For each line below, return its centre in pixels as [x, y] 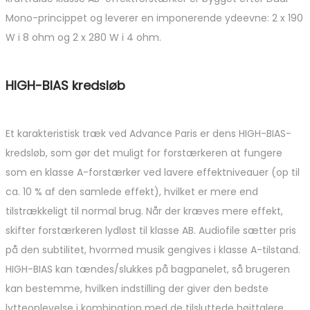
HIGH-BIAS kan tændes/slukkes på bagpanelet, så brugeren [148, 269]
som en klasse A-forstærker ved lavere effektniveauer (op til [153, 172]
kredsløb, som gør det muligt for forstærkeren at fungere [144, 153]
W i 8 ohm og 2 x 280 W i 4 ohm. [83, 37]
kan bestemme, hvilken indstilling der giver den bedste [137, 288]
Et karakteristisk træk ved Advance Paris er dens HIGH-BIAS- [148, 133]
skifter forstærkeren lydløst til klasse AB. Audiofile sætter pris [151, 230]
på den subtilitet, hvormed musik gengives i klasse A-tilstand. [153, 249]
